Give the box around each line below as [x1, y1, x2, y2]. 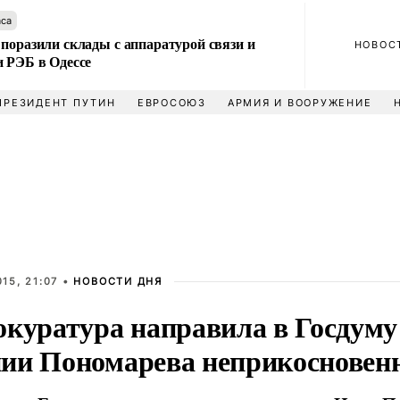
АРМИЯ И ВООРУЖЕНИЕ [227, 96, 372, 109]
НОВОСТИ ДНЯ [73, 275, 162, 287]
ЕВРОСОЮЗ [137, 96, 206, 109]
